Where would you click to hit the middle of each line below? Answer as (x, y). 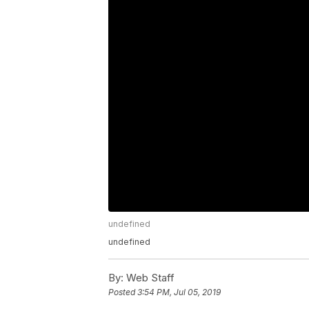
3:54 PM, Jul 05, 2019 (179, 292)
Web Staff (149, 277)
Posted (123, 292)
